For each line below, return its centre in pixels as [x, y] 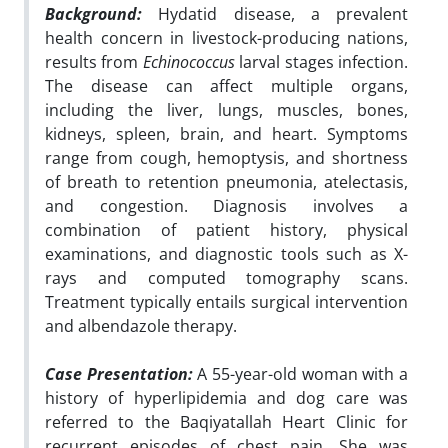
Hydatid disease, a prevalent [283, 13]
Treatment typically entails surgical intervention [226, 301]
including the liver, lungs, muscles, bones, [226, 109]
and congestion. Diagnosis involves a [226, 205]
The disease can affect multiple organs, [226, 85]
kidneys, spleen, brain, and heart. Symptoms [226, 133]
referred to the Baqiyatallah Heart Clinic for [226, 421]
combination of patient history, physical [226, 229]
